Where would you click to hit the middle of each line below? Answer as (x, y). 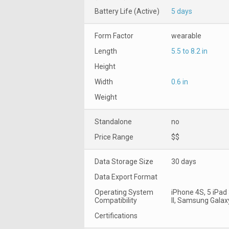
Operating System (124, 192)
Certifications (116, 215)
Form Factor (114, 36)
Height (105, 66)
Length (106, 51)
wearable (186, 36)
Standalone (113, 121)
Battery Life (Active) (127, 11)
